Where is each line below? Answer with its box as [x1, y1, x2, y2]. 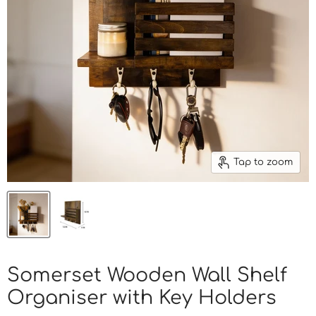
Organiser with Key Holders [7, 286, 276, 308]
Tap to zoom [233, 157, 293, 167]
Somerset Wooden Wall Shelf [7, 264, 287, 286]
